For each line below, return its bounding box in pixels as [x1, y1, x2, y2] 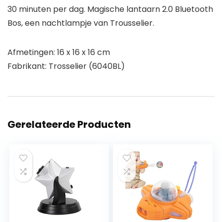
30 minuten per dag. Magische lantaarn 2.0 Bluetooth [7, 3, 213, 15]
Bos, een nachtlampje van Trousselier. [7, 17, 154, 29]
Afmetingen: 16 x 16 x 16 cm [7, 46, 110, 58]
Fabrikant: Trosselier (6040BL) [7, 60, 125, 72]
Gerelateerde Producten [7, 117, 131, 131]
